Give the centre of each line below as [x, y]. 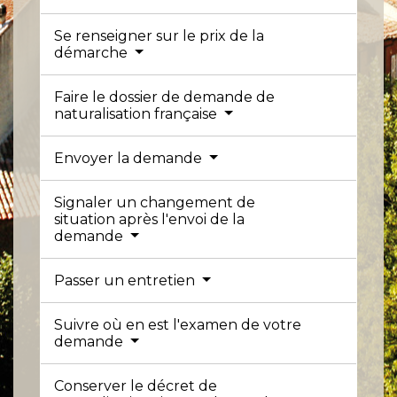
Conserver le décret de [136, 385]
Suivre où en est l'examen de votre [178, 324]
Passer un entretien [126, 280]
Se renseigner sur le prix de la [159, 35]
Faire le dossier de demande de [164, 97]
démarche [93, 52]
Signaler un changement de [155, 202]
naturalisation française [137, 113]
